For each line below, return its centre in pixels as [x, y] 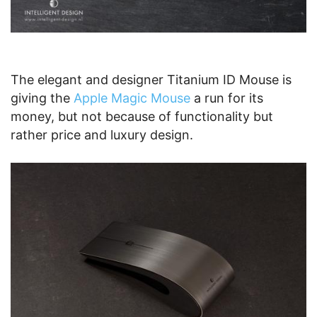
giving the [42, 98]
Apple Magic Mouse [132, 98]
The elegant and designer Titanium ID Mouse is [151, 79]
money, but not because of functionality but [142, 116]
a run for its [227, 98]
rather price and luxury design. [102, 134]
